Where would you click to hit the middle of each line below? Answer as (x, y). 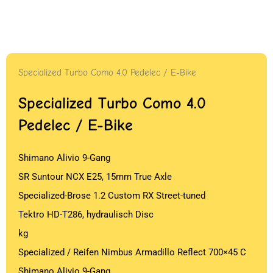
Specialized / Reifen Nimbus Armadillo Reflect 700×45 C (132, 252)
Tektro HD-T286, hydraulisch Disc (86, 214)
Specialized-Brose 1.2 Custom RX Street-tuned (112, 196)
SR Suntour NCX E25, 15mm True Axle (95, 177)
